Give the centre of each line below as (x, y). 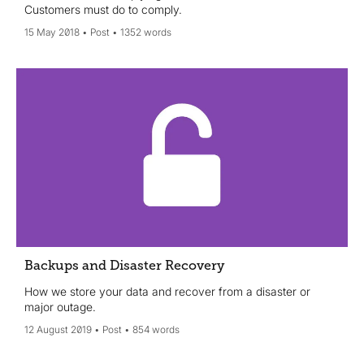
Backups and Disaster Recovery (124, 265)
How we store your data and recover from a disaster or (167, 291)
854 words (156, 329)
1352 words (146, 32)
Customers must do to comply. (103, 10)
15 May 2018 (52, 32)
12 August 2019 (58, 329)
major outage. (60, 306)
